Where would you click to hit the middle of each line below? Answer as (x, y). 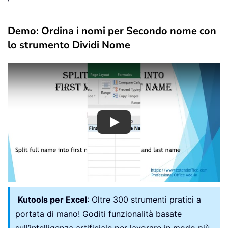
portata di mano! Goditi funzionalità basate (98, 213)
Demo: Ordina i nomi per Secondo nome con (112, 31)
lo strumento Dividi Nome (69, 45)
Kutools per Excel (52, 199)
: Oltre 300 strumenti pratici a (144, 199)
